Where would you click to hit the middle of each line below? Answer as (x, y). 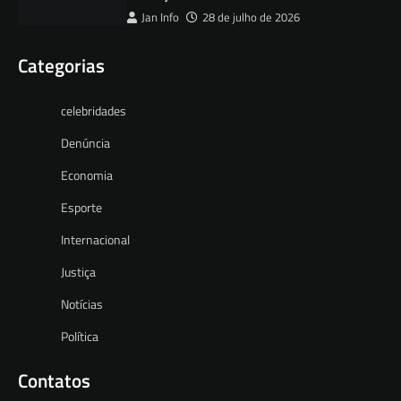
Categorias (61, 66)
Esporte (81, 208)
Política (80, 337)
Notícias (82, 304)
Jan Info (161, 18)
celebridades (94, 111)
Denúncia (85, 143)
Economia (87, 175)
